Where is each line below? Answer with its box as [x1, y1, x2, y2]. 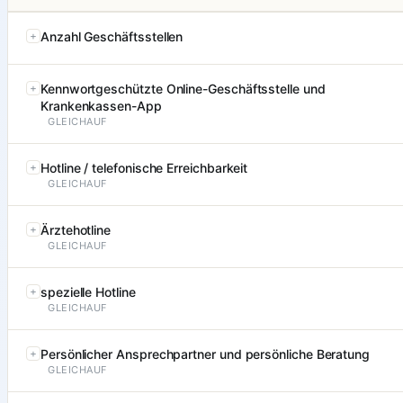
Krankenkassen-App [40, 98, 162, 114]
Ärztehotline [40, 222, 112, 238]
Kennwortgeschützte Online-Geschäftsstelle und [40, 81, 326, 97]
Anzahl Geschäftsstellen [40, 29, 184, 45]
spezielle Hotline [40, 284, 136, 300]
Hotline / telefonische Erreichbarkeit [40, 160, 248, 176]
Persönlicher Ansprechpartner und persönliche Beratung [40, 346, 371, 363]
